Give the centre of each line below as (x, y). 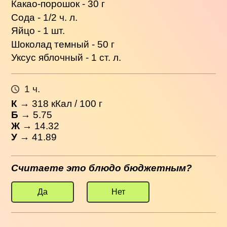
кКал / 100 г (76, 103)
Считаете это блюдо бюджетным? (102, 168)
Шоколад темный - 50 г (63, 44)
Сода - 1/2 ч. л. (45, 17)
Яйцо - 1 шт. (38, 31)
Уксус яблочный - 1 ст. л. (66, 58)
